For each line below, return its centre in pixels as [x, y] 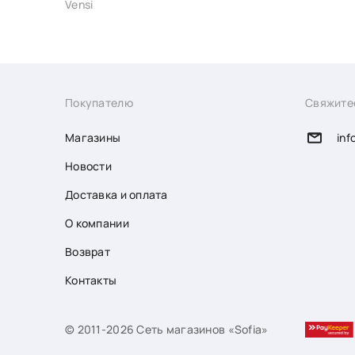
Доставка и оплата [116, 195]
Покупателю [99, 103]
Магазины [93, 137]
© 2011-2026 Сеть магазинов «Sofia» [167, 329]
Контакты [91, 280]
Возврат [88, 252]
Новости [88, 166]
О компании [97, 223]
